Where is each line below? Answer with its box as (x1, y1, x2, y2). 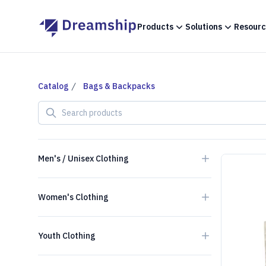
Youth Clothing (38, 230, 96, 241)
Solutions (185, 21, 222, 32)
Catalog (38, 81, 69, 91)
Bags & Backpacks (83, 81, 155, 91)
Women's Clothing (38, 192, 109, 202)
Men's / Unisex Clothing (38, 153, 129, 164)
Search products (37, 102, 108, 113)
